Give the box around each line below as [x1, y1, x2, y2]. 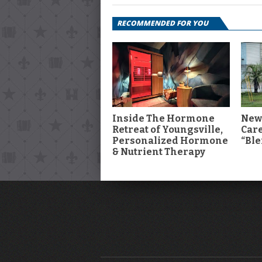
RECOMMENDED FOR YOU [117, 18, 208, 28]
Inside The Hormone [112, 112, 215, 124]
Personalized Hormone [112, 135, 228, 146]
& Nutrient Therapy [112, 146, 205, 157]
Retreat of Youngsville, [112, 123, 223, 135]
